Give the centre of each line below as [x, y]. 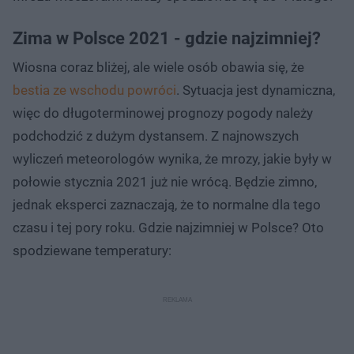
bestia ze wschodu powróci [94, 90]
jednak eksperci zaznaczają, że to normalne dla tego [167, 204]
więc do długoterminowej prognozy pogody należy [163, 113]
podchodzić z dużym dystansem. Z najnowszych [156, 136]
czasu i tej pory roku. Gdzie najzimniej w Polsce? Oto [168, 227]
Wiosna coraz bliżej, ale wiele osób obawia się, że [158, 67]
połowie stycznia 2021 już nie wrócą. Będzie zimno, [165, 181]
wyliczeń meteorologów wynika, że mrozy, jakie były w [172, 158]
